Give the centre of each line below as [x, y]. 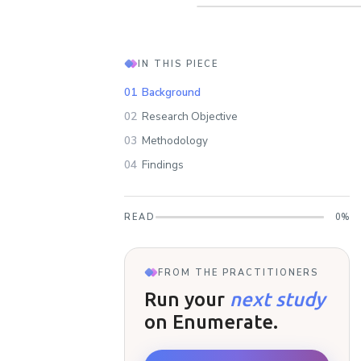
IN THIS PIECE [178, 64]
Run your [185, 299]
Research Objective [190, 116]
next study [277, 299]
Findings [163, 165]
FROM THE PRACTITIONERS [238, 272]
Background [171, 92]
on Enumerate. [211, 322]
